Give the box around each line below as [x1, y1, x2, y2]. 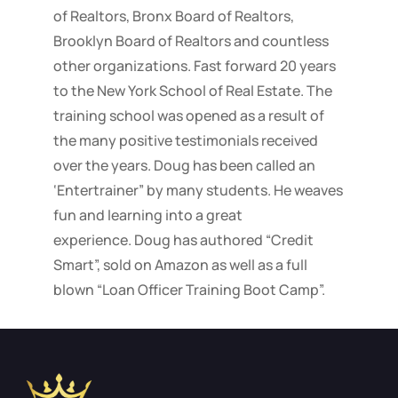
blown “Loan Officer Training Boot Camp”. [52, 279, 325, 299]
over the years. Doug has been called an [52, 155, 315, 175]
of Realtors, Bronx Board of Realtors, [52, 5, 294, 26]
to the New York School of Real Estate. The [52, 80, 332, 100]
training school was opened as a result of [52, 105, 324, 125]
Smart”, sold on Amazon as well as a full [52, 254, 307, 275]
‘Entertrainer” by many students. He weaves [52, 179, 343, 200]
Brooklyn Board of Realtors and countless [52, 30, 329, 51]
